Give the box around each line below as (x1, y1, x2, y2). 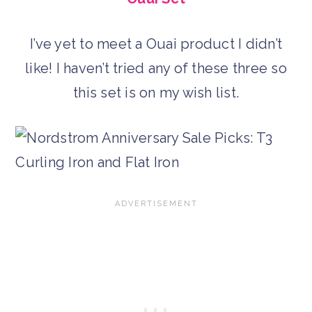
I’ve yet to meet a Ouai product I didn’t (30, 35, 282, 52)
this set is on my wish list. (73, 84, 239, 101)
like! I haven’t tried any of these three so (25, 59, 287, 77)
